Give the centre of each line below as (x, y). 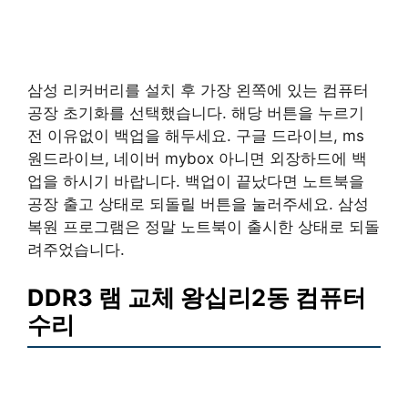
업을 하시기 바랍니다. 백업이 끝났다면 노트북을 (196, 181)
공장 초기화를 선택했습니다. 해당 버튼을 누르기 (196, 112)
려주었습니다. (76, 249)
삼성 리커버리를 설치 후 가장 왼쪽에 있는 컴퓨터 (198, 90)
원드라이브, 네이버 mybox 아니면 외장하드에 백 (197, 158)
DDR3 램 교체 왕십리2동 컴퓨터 (197, 297)
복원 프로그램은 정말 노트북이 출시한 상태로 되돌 (204, 226)
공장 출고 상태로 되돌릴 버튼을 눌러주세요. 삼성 (198, 204)
